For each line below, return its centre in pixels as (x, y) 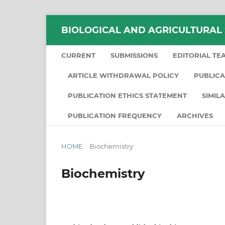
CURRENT (78, 55)
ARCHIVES (195, 115)
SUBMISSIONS (134, 55)
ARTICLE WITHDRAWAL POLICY (123, 75)
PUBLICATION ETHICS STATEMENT (127, 95)
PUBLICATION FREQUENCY (115, 115)
